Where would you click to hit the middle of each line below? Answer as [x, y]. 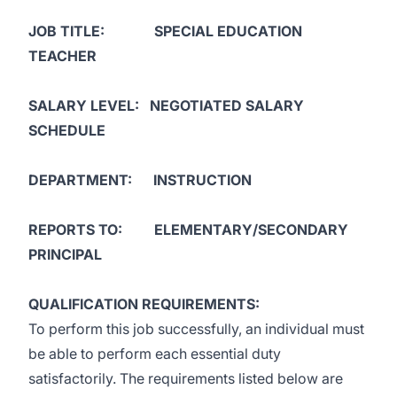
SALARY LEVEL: [89, 105]
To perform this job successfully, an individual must [196, 329]
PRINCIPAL [65, 254]
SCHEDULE [67, 130]
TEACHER [62, 56]
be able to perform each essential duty [155, 354]
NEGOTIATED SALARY [227, 105]
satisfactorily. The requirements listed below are [186, 378]
